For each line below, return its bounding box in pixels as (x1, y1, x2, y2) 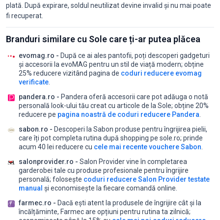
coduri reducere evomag (121, 69, 202, 77)
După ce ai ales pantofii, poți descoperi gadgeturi (59, 51, 210, 59)
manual (19, 184, 43, 192)
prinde (183, 134, 203, 142)
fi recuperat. (6, 11, 43, 20)
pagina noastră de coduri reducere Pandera (57, 110, 199, 118)
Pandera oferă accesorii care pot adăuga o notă (59, 92, 208, 101)
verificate (19, 78, 49, 86)
